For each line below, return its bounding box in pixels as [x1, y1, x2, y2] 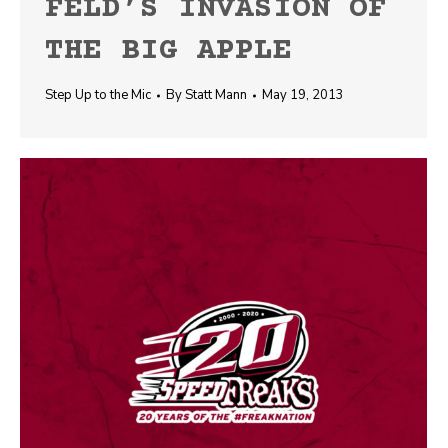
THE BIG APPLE [45, 34, 292, 69]
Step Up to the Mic [45, 86, 151, 104]
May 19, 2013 [262, 86, 344, 104]
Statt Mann [185, 86, 247, 104]
